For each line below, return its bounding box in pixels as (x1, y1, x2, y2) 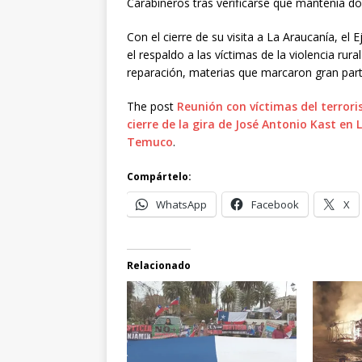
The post (127, 98, 177, 114)
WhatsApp (156, 196, 207, 212)
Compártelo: (127, 169, 192, 183)
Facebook (251, 196, 299, 212)
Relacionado (127, 258, 191, 272)
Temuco (127, 133, 173, 149)
